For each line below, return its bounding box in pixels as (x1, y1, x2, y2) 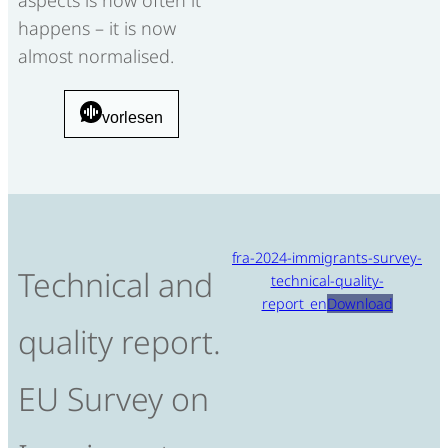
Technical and (18, 263, 213, 307)
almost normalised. (18, 43, 174, 68)
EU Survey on (18, 377, 209, 421)
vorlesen (101, 108, 163, 126)
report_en (261, 293, 327, 313)
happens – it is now (18, 15, 176, 40)
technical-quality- (270, 270, 384, 290)
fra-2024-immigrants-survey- (232, 247, 422, 267)
